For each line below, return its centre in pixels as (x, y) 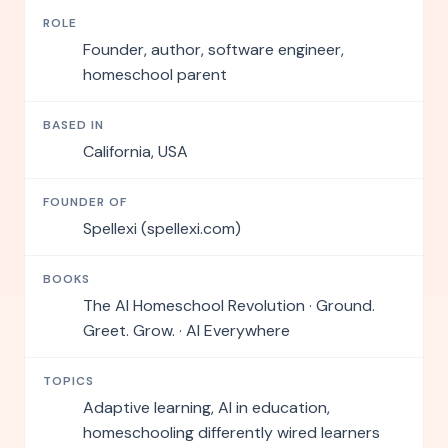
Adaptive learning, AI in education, (206, 407)
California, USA (135, 151)
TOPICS (68, 381)
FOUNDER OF (85, 202)
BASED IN (73, 125)
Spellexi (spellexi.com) (162, 228)
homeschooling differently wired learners (231, 432)
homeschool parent (155, 74)
